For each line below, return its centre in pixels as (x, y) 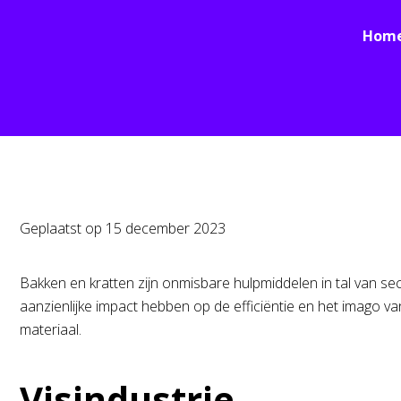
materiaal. (51, 329)
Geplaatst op (63, 228)
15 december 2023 (166, 228)
